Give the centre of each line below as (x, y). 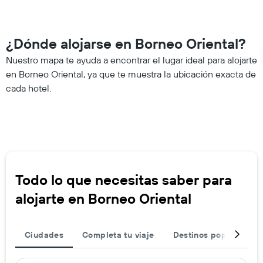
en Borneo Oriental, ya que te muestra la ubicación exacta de (131, 74)
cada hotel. (28, 88)
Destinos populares (212, 235)
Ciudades (44, 235)
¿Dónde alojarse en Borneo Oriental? (126, 43)
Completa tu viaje (118, 235)
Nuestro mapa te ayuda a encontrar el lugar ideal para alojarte (131, 60)
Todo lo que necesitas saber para (124, 179)
